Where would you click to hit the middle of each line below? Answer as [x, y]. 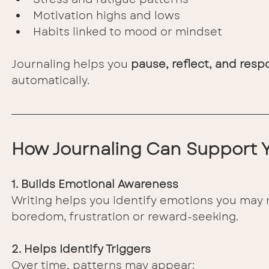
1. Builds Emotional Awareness [95, 185]
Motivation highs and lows [107, 16]
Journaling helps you [71, 65]
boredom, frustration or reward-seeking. [125, 217]
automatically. [50, 81]
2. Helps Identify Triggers [81, 249]
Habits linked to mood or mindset [128, 32]
